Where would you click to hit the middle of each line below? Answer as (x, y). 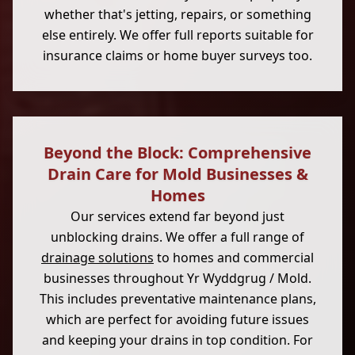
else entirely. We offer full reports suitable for (177, 35)
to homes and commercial (234, 258)
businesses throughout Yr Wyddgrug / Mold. (177, 278)
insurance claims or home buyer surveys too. (177, 55)
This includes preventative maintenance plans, (177, 299)
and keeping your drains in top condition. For (177, 340)
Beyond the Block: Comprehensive (177, 153)
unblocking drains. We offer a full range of (177, 237)
